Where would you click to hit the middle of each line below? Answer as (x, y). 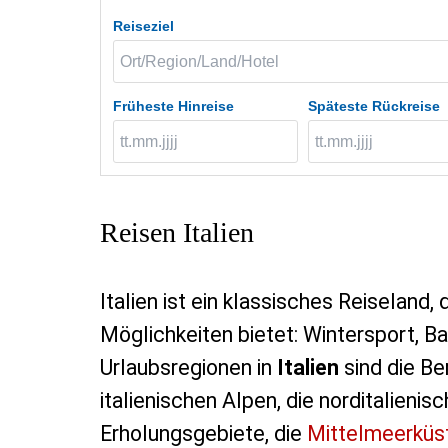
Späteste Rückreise (373, 106)
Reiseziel (143, 26)
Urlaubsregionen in (188, 368)
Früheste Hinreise (173, 106)
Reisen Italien (176, 233)
